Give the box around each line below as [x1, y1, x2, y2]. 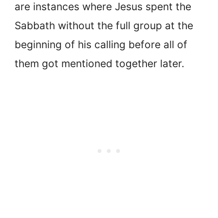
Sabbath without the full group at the [15, 19, 193, 32]
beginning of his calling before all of [15, 38, 187, 51]
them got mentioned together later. [15, 57, 184, 70]
